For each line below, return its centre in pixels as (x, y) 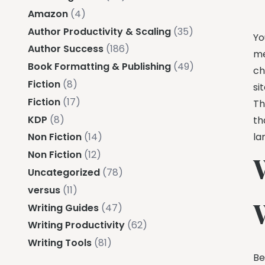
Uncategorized (64, 172)
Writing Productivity (76, 225)
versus (44, 190)
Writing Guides (63, 208)
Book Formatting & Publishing (99, 67)
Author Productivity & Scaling (99, 31)
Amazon (48, 14)
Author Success (66, 49)
